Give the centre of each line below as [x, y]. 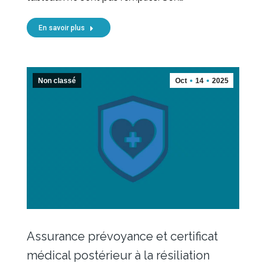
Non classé [57, 80]
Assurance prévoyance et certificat [122, 236]
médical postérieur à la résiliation [118, 255]
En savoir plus [62, 28]
